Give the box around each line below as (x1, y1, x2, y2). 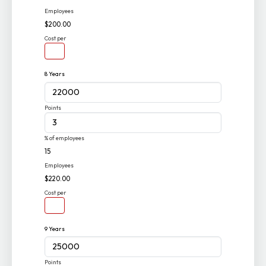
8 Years (45, 70, 65, 78)
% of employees (45, 134, 85, 142)
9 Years (45, 224, 65, 233)
